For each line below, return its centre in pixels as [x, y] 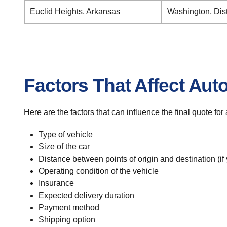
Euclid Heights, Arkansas [75, 11]
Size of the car [64, 147]
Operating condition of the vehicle [98, 171]
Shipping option [67, 220]
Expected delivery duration [86, 195]
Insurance [56, 183]
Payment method [69, 207]
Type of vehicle [65, 135]
